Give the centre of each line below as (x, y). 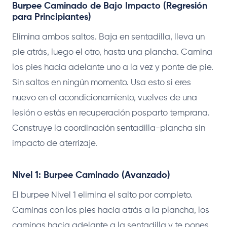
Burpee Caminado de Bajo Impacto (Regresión (110, 6)
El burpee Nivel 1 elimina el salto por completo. (102, 195)
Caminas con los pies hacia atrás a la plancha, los (111, 210)
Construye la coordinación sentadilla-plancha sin (109, 128)
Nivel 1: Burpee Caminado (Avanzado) (91, 175)
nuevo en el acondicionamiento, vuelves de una (105, 98)
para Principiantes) (52, 17)
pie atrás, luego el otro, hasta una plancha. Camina (112, 52)
